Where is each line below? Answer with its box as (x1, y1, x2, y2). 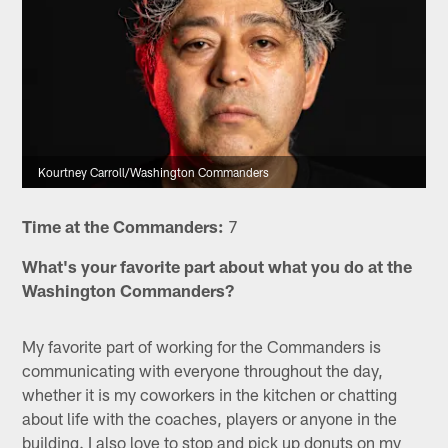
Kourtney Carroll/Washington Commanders (38, 164, 270, 179)
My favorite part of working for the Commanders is (22, 335, 382, 356)
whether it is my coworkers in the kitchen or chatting (22, 383, 398, 404)
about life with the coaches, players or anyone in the (22, 407, 398, 428)
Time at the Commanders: (22, 215, 225, 236)
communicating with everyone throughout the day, (22, 359, 384, 380)
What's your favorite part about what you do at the (22, 255, 413, 276)
